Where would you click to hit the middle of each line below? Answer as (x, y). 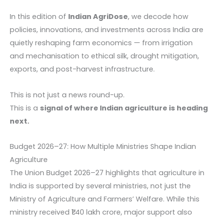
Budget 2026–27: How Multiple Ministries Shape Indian (103, 147)
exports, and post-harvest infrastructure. (82, 69)
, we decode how (158, 17)
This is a (25, 108)
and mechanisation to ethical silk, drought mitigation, (104, 56)
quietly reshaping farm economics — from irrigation (101, 43)
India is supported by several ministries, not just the (100, 186)
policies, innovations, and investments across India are (107, 30)
